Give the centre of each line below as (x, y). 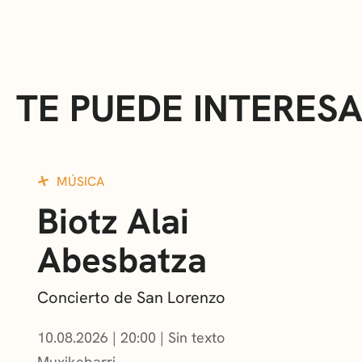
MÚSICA (80, 182)
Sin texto (196, 338)
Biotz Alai (113, 221)
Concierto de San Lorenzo (131, 298)
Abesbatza (122, 260)
